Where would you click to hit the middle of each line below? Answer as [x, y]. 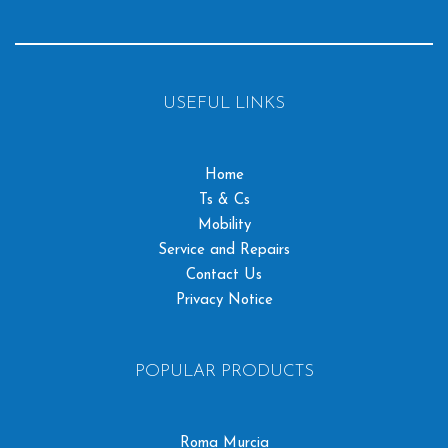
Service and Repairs [224, 250]
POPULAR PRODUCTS [224, 371]
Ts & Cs [224, 200]
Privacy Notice [224, 300]
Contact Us [224, 275]
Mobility [224, 225]
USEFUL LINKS [224, 103]
